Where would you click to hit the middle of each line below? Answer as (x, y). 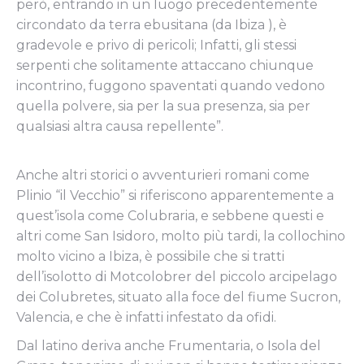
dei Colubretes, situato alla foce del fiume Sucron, (178, 297)
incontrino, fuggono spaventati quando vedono (171, 86)
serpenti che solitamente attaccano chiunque (165, 65)
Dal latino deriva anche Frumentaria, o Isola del (169, 346)
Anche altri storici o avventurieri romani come (163, 175)
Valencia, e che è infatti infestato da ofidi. (146, 317)
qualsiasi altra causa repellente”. (120, 126)
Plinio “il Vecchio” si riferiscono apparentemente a (175, 195)
